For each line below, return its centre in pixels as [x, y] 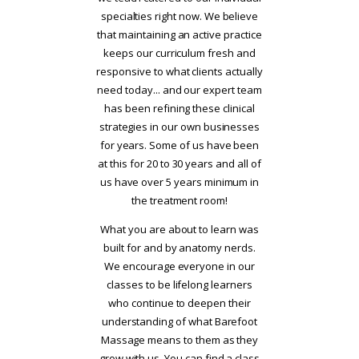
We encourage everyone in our [179, 266]
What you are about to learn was [179, 229]
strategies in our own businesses [179, 126]
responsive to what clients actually [179, 71]
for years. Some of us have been [179, 145]
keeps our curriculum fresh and [179, 52]
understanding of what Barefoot [179, 321]
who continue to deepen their [179, 303]
